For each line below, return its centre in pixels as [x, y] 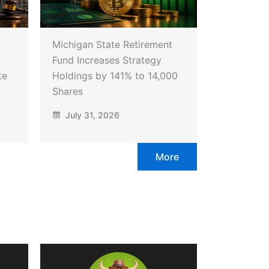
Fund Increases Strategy [107, 60]
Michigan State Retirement [112, 44]
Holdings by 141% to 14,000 [115, 75]
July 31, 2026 [91, 115]
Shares [68, 91]
